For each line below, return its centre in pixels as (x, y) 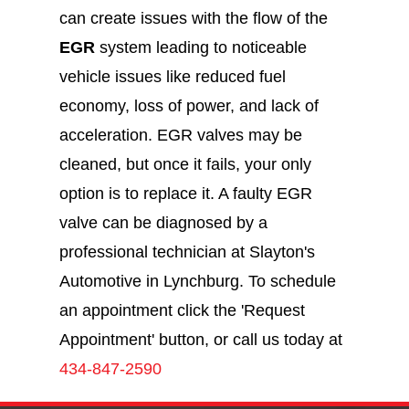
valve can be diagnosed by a (163, 222)
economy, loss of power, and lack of (189, 105)
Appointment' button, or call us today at (200, 339)
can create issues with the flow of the (193, 18)
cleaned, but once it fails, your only (185, 164)
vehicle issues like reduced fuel (172, 76)
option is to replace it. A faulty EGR (185, 193)
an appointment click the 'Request (182, 310)
